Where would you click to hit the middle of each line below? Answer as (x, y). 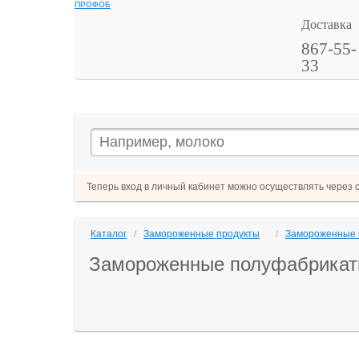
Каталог (109, 234)
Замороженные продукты (202, 234)
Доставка (326, 24)
